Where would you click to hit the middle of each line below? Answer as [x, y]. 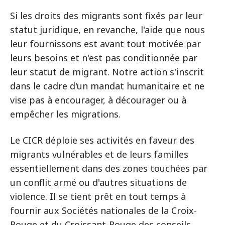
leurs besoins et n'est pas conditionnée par [104, 58]
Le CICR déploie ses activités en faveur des [102, 140]
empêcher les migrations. [65, 114]
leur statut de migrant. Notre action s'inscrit [107, 72]
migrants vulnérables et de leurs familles [99, 154]
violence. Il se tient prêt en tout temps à [98, 197]
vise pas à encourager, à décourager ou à [98, 100]
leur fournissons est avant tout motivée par [105, 44]
